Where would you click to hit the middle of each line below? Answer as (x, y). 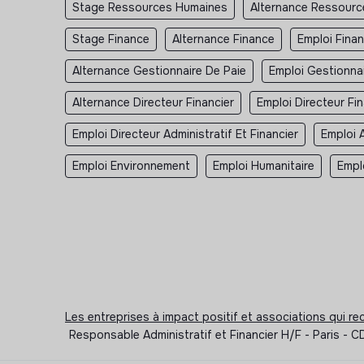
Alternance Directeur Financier (153, 102)
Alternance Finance (223, 39)
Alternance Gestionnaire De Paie (159, 70)
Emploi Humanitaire (264, 165)
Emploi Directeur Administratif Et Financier (185, 134)
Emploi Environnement (131, 165)
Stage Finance (111, 39)
